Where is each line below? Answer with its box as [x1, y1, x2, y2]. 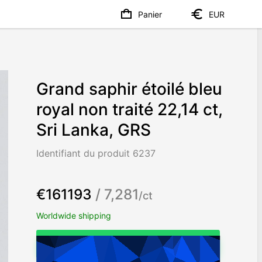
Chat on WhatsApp [85, 237, 172, 250]
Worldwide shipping [36, 210, 112, 220]
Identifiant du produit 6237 [36, 147, 156, 160]
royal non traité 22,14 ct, [36, 99, 223, 120]
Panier [138, 9, 162, 19]
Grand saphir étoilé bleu [36, 79, 223, 99]
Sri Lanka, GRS [36, 120, 151, 140]
